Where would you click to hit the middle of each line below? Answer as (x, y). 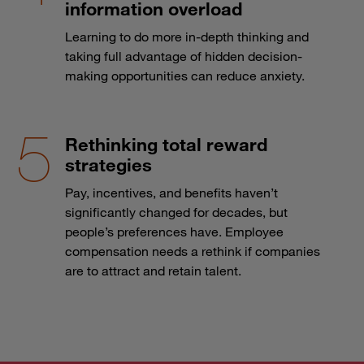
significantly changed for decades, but (176, 212)
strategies (108, 164)
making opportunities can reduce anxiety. (185, 75)
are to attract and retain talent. (153, 270)
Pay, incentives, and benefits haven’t (171, 192)
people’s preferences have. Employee (174, 231)
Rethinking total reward (166, 144)
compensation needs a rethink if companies (193, 251)
